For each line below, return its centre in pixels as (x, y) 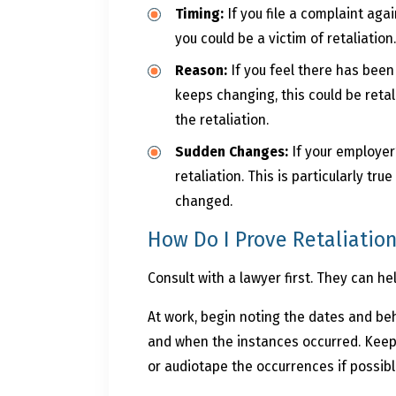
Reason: (203, 71)
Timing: (202, 14)
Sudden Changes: (234, 151)
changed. (204, 201)
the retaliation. (222, 120)
